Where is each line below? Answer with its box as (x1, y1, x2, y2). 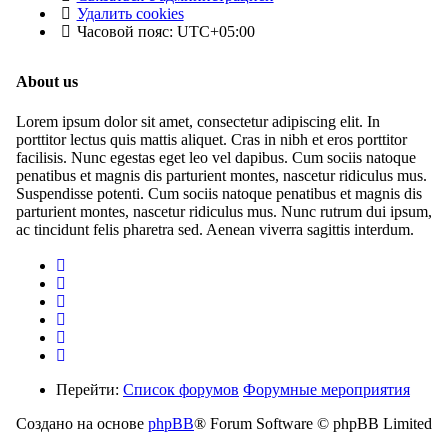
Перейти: (56, 380, 123, 398)
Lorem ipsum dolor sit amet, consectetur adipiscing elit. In (16, 112, 380, 130)
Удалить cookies (76, 5, 184, 23)
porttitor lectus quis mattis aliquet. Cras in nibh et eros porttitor (16, 130, 407, 148)
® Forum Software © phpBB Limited (194, 414, 432, 432)
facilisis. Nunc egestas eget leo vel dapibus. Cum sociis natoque (16, 148, 416, 166)
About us (16, 73, 78, 91)
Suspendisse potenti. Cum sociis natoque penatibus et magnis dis (16, 184, 422, 202)
